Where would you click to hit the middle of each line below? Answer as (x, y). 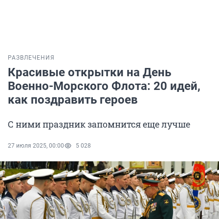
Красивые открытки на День (89, 73)
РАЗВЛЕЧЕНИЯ (31, 58)
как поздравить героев (73, 100)
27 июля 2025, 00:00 (36, 146)
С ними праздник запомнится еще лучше (99, 124)
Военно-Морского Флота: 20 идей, (104, 86)
